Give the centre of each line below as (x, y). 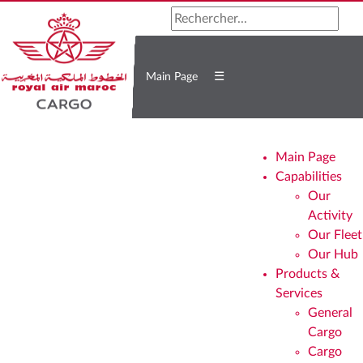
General (330, 313)
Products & (307, 274)
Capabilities (309, 177)
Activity (330, 216)
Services (299, 293)
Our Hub (333, 254)
